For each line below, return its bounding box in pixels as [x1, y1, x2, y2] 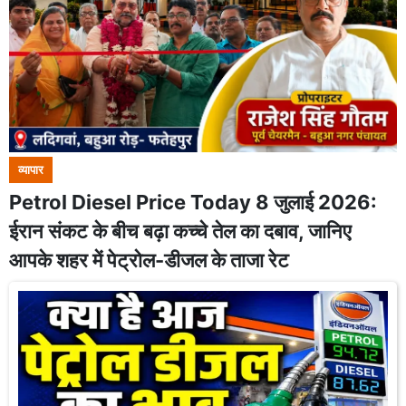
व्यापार [18, 163, 43, 177]
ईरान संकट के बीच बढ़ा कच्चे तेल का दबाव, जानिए [9, 219, 352, 243]
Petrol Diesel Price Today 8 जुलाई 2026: [9, 190, 377, 214]
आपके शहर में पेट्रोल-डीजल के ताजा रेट [9, 248, 289, 272]
